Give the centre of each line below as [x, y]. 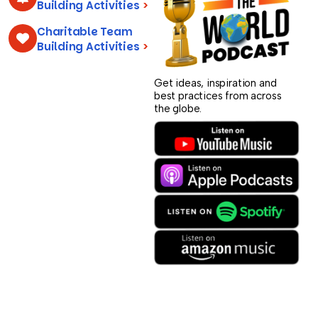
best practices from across [218, 96]
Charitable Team [85, 32]
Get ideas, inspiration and [215, 83]
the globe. [178, 109]
